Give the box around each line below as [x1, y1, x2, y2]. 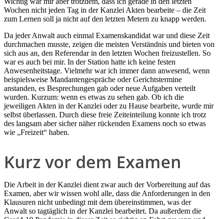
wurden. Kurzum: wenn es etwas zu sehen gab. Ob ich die [4, 93, 184, 102]
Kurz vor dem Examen [4, 150, 181, 173]
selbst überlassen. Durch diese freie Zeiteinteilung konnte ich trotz [4, 110, 206, 119]
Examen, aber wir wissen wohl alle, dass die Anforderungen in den [4, 189, 210, 197]
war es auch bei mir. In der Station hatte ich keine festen [4, 58, 175, 66]
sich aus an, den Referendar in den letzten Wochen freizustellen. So [4, 49, 211, 58]
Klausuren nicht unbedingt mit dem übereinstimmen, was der [4, 197, 191, 206]
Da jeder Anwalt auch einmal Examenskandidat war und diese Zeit [4, 31, 210, 40]
